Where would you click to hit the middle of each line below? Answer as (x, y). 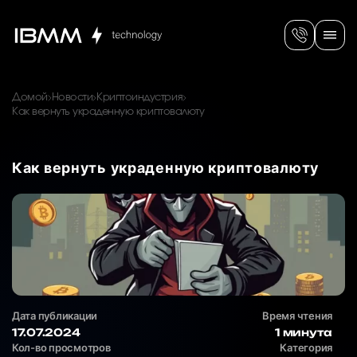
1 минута (304, 333)
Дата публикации (55, 316)
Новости (72, 98)
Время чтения (297, 316)
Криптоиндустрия (140, 98)
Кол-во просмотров (61, 348)
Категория (306, 348)
